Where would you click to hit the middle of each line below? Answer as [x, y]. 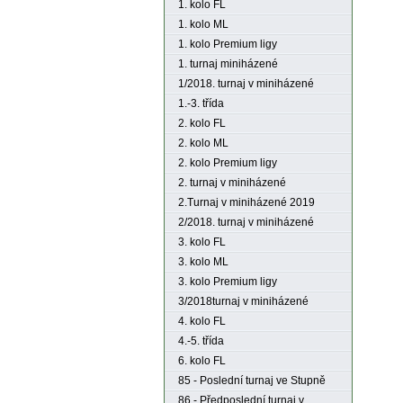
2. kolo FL [202, 123]
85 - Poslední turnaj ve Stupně [252, 381]
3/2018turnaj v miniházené [243, 301]
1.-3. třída [201, 103]
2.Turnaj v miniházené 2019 [246, 202]
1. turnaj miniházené [228, 64]
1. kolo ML [203, 24]
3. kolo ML [203, 262]
